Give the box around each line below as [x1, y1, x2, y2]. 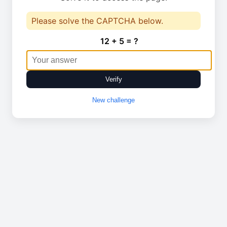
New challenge [92, 96, 135, 104]
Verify [105, 75, 122, 83]
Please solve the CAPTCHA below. [31, 16, 163, 26]
